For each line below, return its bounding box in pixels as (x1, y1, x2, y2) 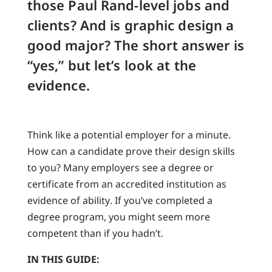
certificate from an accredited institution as (27, 177, 226, 191)
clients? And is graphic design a (27, 15, 234, 34)
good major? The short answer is (27, 35, 245, 54)
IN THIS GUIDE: (27, 252, 100, 266)
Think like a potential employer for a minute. (27, 127, 231, 141)
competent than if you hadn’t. (27, 226, 163, 240)
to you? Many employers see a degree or (27, 160, 214, 174)
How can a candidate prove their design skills (27, 144, 235, 158)
